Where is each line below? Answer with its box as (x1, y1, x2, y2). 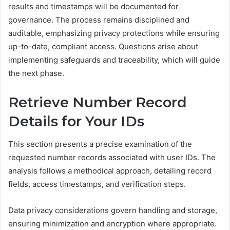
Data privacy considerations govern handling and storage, (8, 205, 217, 216)
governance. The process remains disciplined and (8, 14, 189, 25)
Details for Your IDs (8, 112, 144, 130)
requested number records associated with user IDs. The (8, 152, 216, 163)
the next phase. (8, 68, 64, 78)
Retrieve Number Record (8, 93, 187, 111)
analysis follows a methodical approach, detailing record (8, 166, 212, 176)
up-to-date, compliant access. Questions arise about (8, 41, 198, 51)
